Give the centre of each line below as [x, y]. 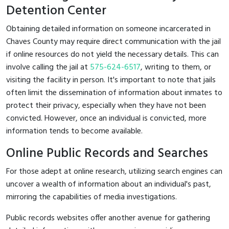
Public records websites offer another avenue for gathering [108, 218]
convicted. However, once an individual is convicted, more [106, 118]
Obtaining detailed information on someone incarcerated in [108, 29]
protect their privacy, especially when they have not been [106, 106]
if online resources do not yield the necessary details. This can [112, 54]
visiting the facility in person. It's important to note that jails [111, 80]
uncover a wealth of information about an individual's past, [109, 184]
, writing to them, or [176, 67]
